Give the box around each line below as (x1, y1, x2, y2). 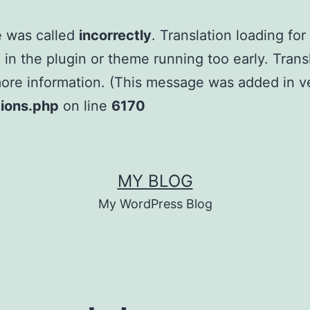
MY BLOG (117, 171, 193, 191)
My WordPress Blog (98, 197, 212, 211)
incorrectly (79, 27, 152, 44)
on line (59, 98, 111, 114)
